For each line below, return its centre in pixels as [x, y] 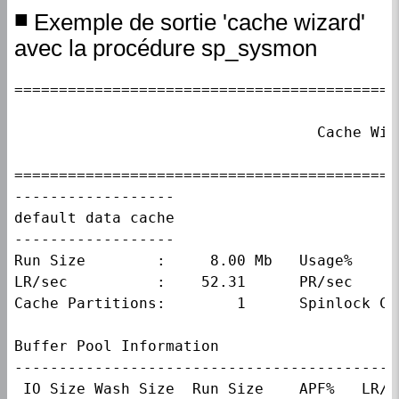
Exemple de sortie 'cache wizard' [199, 23]
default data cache [94, 217]
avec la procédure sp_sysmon [166, 48]
